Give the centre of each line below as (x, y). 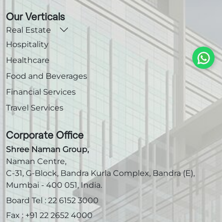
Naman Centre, (36, 162)
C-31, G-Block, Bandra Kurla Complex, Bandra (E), (100, 173)
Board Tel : (26, 201)
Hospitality (27, 45)
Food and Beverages (47, 76)
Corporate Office (45, 136)
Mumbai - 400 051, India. (54, 185)
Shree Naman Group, (47, 150)
